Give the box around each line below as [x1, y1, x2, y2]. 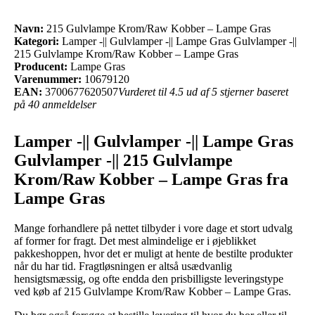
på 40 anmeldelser [14, 98, 96, 110]
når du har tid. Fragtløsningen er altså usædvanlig [14, 259, 232, 272]
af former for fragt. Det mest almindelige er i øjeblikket [14, 234, 256, 247]
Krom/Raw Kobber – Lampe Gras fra [14, 169, 288, 188]
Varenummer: [14, 72, 82, 85]
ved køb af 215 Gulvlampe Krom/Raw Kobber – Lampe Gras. [14, 285, 291, 297]
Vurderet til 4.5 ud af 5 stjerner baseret [118, 85, 288, 98]
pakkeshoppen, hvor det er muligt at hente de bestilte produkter [14, 247, 292, 259]
